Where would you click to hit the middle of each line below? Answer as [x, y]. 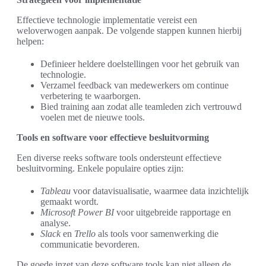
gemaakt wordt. [69, 202]
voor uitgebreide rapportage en [172, 213]
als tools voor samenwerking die [157, 234]
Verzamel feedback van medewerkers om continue [134, 85]
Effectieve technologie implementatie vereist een [107, 20]
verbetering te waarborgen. [91, 96]
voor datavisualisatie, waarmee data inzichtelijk [160, 191]
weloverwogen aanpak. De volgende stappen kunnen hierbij [129, 31]
